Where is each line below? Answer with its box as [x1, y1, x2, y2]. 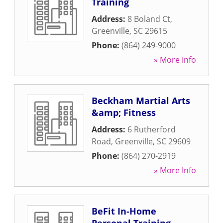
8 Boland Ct [127, 13, 170, 24]
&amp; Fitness [92, 107, 156, 118]
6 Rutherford [127, 124, 176, 135]
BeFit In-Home [92, 205, 156, 217]
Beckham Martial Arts [92, 95, 190, 107]
